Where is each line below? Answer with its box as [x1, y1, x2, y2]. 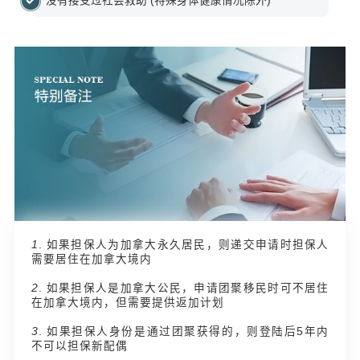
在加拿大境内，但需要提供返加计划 [31, 296, 224, 309]
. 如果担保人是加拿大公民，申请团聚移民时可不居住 [38, 281, 329, 294]
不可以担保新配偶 [31, 339, 128, 352]
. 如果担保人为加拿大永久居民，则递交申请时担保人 [38, 238, 329, 251]
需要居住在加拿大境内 [31, 252, 152, 265]
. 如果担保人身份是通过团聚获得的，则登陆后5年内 [38, 325, 329, 337]
